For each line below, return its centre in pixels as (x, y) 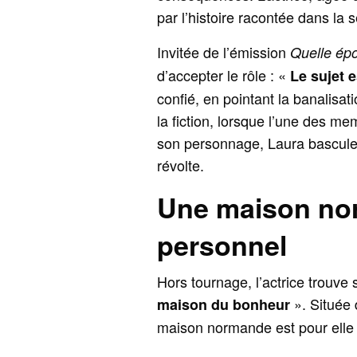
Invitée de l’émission (224, 52)
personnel (222, 245)
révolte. (180, 165)
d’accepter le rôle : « (224, 75)
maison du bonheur (224, 305)
